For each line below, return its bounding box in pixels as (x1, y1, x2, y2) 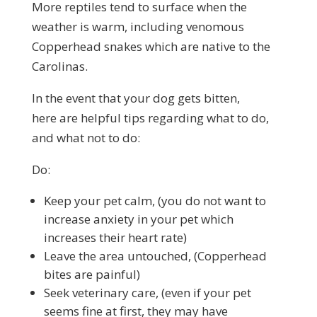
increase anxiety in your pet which (43, 211, 234, 227)
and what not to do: (31, 129, 140, 146)
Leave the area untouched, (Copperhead (43, 248, 267, 264)
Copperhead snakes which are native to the (31, 38, 270, 54)
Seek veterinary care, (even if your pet (43, 284, 251, 301)
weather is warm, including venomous (31, 18, 244, 35)
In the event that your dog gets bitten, (31, 90, 240, 106)
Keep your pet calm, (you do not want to (43, 192, 266, 209)
